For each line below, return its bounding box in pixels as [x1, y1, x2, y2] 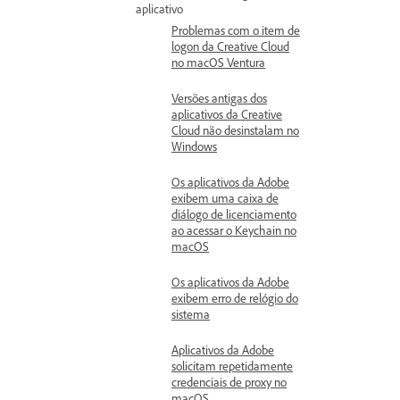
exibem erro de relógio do [171, 290, 298, 305]
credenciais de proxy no [171, 374, 287, 389]
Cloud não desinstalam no [171, 122, 299, 137]
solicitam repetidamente [171, 358, 293, 373]
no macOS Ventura [171, 54, 265, 70]
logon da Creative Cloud [171, 38, 289, 54]
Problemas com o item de [171, 22, 300, 37]
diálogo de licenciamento [171, 206, 296, 221]
